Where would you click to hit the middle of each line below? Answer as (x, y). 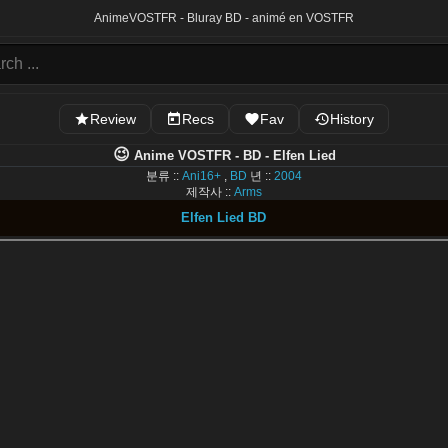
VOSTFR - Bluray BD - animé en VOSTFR (241, 18)
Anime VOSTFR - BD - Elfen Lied (232, 155)
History (352, 119)
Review (113, 119)
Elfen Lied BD (224, 217)
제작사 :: (209, 192)
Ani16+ (201, 176)
